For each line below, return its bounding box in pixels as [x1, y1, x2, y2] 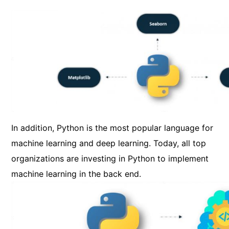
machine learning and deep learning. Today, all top [11, 138, 207, 148]
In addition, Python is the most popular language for [11, 122, 214, 133]
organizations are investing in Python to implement [11, 153, 209, 164]
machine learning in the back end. [11, 168, 142, 179]
